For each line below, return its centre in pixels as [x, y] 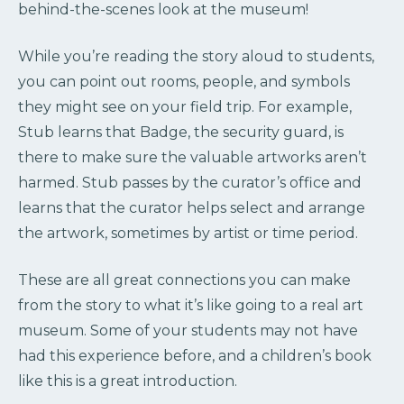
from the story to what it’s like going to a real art [191, 306]
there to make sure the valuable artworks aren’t [193, 158]
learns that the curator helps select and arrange [192, 208]
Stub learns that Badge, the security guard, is [181, 133]
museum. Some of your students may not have [188, 331]
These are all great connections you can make [184, 280]
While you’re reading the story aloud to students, [196, 57]
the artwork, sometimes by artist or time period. [188, 234]
